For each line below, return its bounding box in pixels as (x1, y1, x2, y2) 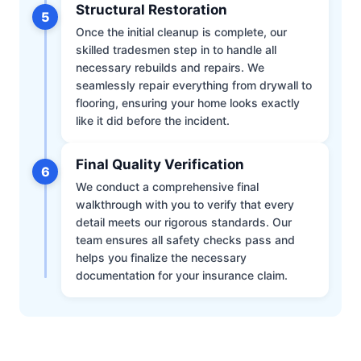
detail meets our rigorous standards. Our (76, 215, 292, 230)
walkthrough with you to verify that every (76, 197, 294, 212)
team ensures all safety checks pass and (76, 233, 295, 247)
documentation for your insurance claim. (76, 268, 288, 283)
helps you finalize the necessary (76, 251, 247, 265)
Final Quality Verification (76, 156, 244, 173)
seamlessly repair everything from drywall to (76, 78, 312, 93)
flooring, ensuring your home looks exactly (76, 96, 300, 110)
